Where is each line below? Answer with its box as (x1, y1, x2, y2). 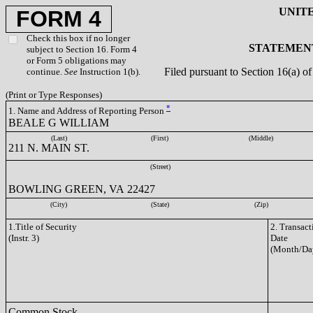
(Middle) (249, 134, 273, 142)
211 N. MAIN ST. (8, 142, 89, 154)
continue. (27, 66, 64, 77)
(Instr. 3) (8, 233, 39, 243)
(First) (151, 134, 168, 142)
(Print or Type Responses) (6, 89, 102, 100)
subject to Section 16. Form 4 (27, 44, 137, 54)
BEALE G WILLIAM (8, 117, 109, 129)
